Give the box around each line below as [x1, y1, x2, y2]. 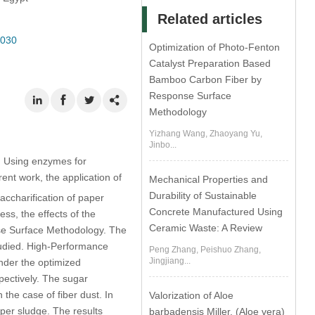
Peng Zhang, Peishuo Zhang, [149, 245, 262, 255]
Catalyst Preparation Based [149, 58, 271, 69]
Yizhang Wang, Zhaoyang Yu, [149, 129, 263, 139]
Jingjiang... [149, 256, 191, 266]
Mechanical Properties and [149, 174, 269, 185]
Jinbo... [149, 140, 177, 150]
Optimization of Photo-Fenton [149, 41, 281, 53]
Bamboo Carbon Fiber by [149, 74, 262, 85]
